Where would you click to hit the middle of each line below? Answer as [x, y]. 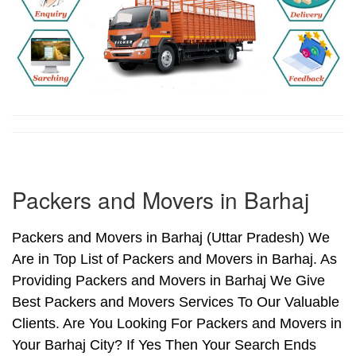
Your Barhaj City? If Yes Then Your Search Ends [164, 345]
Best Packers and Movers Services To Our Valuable [176, 302]
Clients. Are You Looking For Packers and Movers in [177, 324]
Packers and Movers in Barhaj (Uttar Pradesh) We [171, 238]
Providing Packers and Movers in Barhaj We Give [168, 281]
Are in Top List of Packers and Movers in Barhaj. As [174, 259]
